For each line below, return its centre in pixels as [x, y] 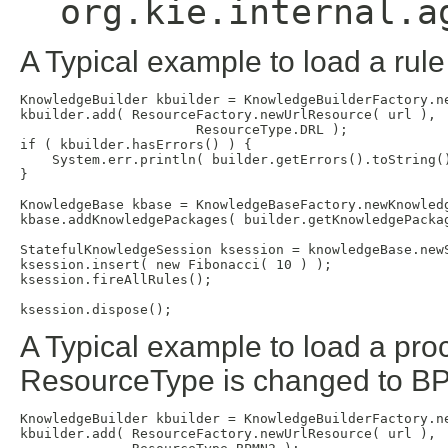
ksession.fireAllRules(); [116, 279]
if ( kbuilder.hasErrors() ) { [136, 144]
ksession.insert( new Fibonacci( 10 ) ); [176, 264]
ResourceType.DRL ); [184, 129]
